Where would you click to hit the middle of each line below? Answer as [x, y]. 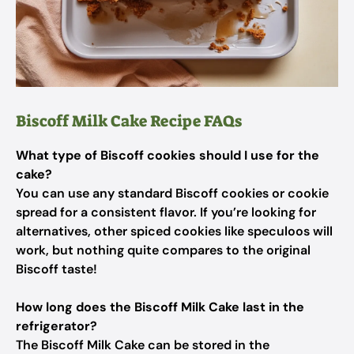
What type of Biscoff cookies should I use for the [168, 155]
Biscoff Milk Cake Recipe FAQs [129, 121]
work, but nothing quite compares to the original [163, 250]
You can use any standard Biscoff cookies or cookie [172, 193]
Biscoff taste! [56, 269]
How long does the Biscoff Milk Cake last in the [160, 307]
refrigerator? [56, 326]
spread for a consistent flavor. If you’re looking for [166, 212]
